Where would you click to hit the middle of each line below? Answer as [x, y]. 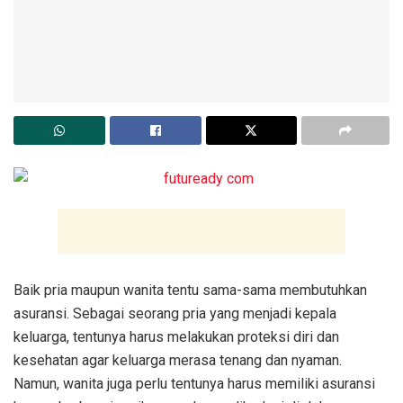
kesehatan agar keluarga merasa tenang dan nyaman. [178, 361]
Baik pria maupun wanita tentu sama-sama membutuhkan [190, 291]
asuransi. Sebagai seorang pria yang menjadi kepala [175, 314]
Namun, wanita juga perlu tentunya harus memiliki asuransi [194, 384]
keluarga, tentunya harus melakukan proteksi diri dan [176, 337]
